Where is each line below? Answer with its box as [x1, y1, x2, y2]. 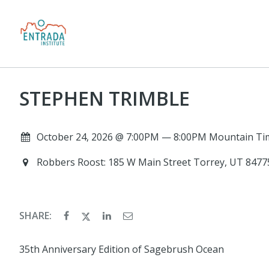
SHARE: [19, 209, 54, 223]
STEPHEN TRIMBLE [19, 85, 190, 111]
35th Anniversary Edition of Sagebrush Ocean [19, 243, 224, 256]
